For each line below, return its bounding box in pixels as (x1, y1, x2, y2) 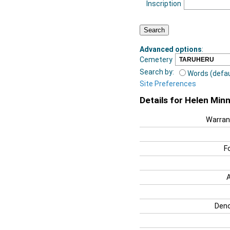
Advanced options (140, 45, 202, 53)
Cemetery (140, 55, 172, 64)
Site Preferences (140, 79, 196, 88)
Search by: (140, 67, 174, 76)
